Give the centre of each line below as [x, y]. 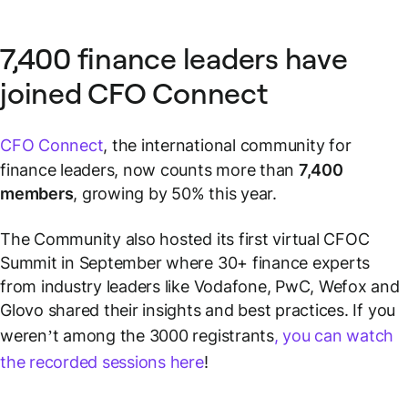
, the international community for [227, 145]
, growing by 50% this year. [175, 193]
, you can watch [334, 335]
